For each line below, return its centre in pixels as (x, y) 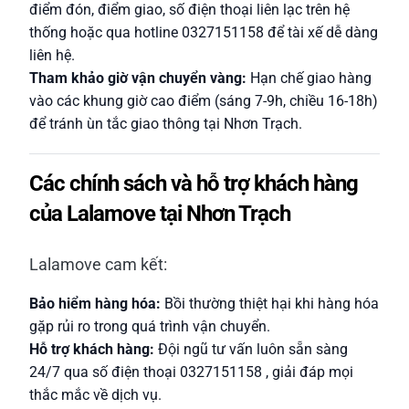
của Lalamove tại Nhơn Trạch (160, 214)
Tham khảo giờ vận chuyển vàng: (138, 78)
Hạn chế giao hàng (309, 78)
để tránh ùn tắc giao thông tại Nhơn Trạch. (166, 124)
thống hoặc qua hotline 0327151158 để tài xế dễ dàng (204, 32)
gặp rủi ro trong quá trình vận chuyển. (150, 326)
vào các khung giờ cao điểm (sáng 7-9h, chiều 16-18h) (204, 101)
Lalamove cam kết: (98, 264)
